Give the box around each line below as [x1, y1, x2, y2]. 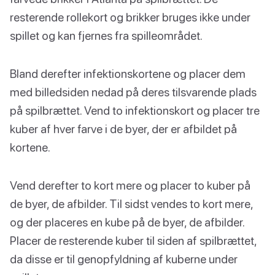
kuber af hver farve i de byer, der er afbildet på [10, 121, 237, 136]
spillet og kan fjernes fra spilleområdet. [10, 28, 203, 42]
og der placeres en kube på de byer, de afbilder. [10, 214, 244, 229]
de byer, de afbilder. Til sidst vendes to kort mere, [10, 196, 253, 211]
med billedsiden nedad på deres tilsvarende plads [10, 84, 257, 99]
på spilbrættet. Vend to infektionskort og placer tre [10, 103, 260, 117]
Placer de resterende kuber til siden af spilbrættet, [10, 233, 257, 247]
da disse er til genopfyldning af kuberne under [10, 251, 238, 266]
